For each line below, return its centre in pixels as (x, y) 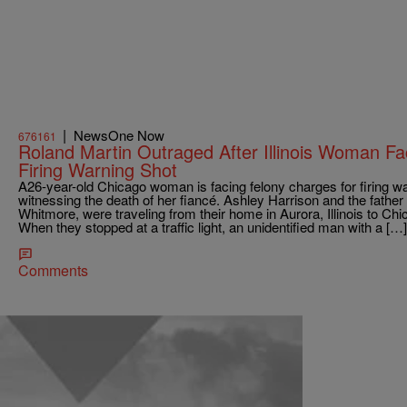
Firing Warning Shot (98, 170)
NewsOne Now (119, 135)
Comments (53, 271)
